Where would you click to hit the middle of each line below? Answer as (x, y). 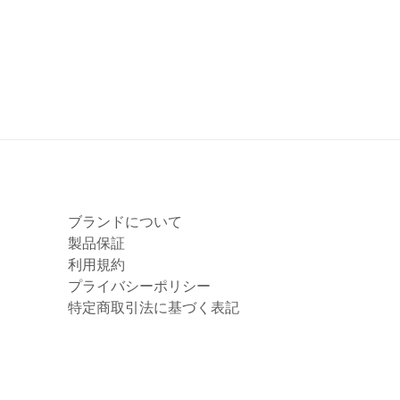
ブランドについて (125, 222)
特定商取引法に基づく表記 (154, 308)
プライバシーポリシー (139, 286)
